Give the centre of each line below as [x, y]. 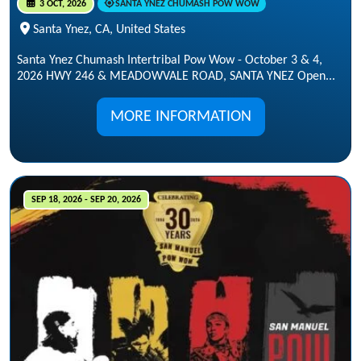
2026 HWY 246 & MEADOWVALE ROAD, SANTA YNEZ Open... [176, 77]
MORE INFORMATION [180, 117]
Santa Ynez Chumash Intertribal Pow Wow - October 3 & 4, [170, 61]
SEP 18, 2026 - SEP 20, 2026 [86, 200]
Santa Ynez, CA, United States [109, 30]
